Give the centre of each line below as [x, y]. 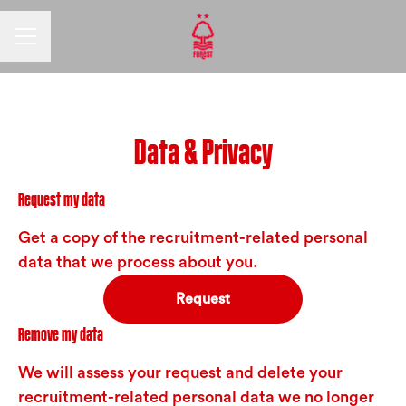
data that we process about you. [138, 262]
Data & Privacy [203, 152]
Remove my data [61, 334]
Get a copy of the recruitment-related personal [193, 237]
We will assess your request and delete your [180, 372]
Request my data [62, 199]
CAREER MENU [63, 44]
